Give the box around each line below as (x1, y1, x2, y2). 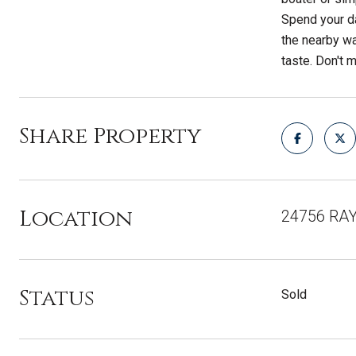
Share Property (19, 122, 201, 151)
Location (19, 204, 133, 234)
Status (19, 284, 95, 313)
